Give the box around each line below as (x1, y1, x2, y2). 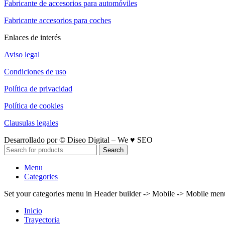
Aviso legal (4, 50, 40, 59)
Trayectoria (24, 215, 60, 224)
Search (103, 146, 124, 154)
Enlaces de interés (4, 33, 61, 42)
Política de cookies (4, 101, 63, 110)
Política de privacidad (4, 84, 72, 93)
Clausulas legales (4, 118, 58, 127)
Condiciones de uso (4, 67, 66, 76)
